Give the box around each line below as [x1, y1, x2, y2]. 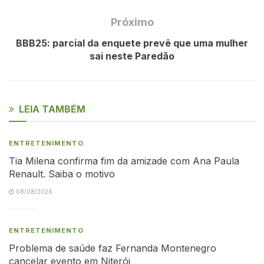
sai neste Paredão [90, 49, 174, 62]
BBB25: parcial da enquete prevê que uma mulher [16, 37, 248, 49]
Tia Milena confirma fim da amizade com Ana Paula [9, 154, 239, 167]
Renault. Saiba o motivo [9, 167, 115, 180]
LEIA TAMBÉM [19, 103, 85, 115]
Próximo [110, 15, 154, 28]
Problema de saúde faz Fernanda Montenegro [9, 242, 216, 254]
